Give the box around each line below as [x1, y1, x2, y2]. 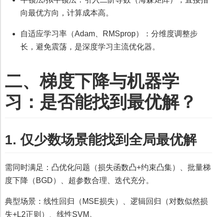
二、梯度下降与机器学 [5, 71, 179, 92]
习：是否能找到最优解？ [5, 92, 197, 112]
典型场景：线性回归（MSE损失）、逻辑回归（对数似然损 [5, 197, 208, 205]
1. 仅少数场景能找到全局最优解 [5, 132, 197, 148]
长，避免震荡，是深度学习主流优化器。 [20, 43, 160, 51]
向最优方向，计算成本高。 [20, 9, 113, 17]
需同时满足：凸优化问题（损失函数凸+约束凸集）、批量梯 [5, 163, 211, 171]
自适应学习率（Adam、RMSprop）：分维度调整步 [20, 30, 198, 38]
